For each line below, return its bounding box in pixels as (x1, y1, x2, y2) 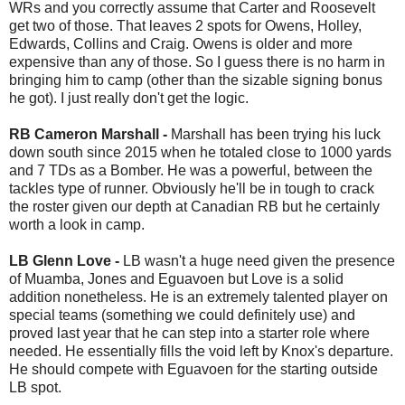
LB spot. (9, 379, 61, 395)
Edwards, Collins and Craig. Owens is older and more (9, 35, 353, 52)
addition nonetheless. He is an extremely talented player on (9, 288, 388, 305)
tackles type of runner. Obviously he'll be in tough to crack (9, 180, 374, 196)
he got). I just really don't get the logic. (9, 89, 249, 106)
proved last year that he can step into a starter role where (9, 325, 370, 341)
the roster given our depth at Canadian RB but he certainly (9, 198, 380, 214)
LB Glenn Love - (9, 252, 123, 268)
